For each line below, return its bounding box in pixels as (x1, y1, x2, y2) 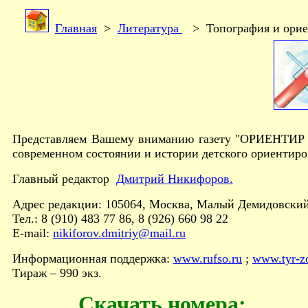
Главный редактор (12, 172, 116, 186)
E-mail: (12, 226, 53, 240)
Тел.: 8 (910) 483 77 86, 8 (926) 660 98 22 (12, 212, 228, 225)
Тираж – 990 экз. (12, 266, 102, 280)
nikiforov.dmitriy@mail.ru (53, 226, 186, 240)
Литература (118, 21, 182, 35)
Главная (55, 21, 97, 35)
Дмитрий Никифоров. (116, 172, 233, 186)
